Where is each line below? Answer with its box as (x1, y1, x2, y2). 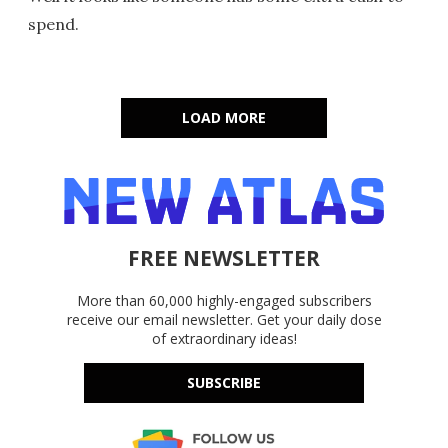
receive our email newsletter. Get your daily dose (66, 310, 382, 330)
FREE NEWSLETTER (128, 244, 320, 273)
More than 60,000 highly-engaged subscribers (76, 291, 372, 311)
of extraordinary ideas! (151, 329, 297, 349)
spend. (28, 14, 79, 35)
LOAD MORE (182, 108, 266, 128)
